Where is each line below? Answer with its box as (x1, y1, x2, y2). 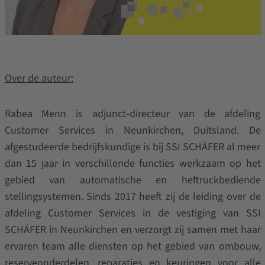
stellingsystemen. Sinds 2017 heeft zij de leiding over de (4, 189, 261, 204)
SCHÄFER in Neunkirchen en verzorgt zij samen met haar (4, 222, 261, 237)
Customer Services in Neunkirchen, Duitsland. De (4, 122, 261, 138)
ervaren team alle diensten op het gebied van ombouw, (4, 238, 261, 254)
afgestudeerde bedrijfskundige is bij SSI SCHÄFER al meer (4, 139, 261, 154)
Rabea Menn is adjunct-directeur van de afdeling (4, 106, 261, 121)
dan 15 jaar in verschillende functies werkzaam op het (4, 156, 261, 171)
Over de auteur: (4, 70, 73, 86)
